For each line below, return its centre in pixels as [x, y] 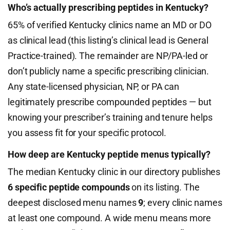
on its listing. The [165, 187]
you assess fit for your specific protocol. [87, 133]
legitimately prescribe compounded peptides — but [110, 102]
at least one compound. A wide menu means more [109, 218]
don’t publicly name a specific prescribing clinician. [109, 71]
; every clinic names [183, 203]
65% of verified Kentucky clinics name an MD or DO [110, 25]
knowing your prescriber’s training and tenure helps [110, 117]
